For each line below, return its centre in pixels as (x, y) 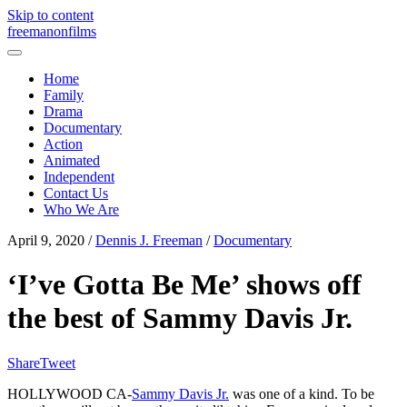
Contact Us (76, 193)
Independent (79, 177)
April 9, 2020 (46, 240)
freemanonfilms (52, 31)
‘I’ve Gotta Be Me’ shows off (184, 285)
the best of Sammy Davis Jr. (180, 318)
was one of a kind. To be (302, 393)
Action (63, 144)
